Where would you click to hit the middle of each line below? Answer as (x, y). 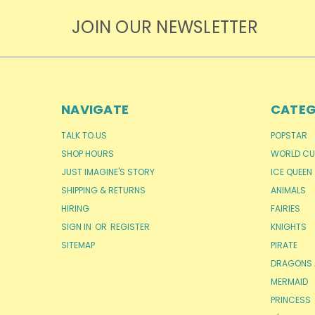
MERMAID (289, 281)
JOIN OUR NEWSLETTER (165, 27)
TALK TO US (84, 135)
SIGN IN (77, 226)
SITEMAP (78, 245)
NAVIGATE (95, 109)
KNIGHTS (288, 226)
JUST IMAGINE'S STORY (108, 172)
